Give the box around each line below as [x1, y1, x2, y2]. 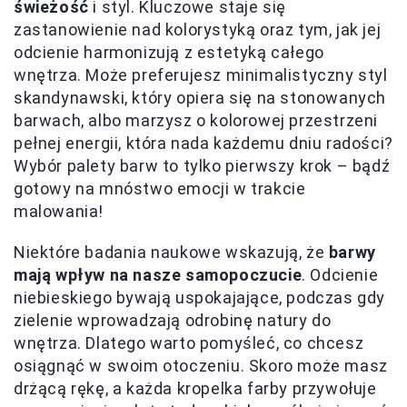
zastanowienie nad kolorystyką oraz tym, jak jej [14, 19, 382, 39]
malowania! [14, 201, 104, 221]
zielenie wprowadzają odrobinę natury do [14, 310, 332, 330]
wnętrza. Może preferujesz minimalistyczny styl [14, 65, 388, 84]
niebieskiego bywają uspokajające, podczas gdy [14, 287, 386, 307]
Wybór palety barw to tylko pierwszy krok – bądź [14, 155, 391, 175]
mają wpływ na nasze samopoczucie [14, 264, 303, 284]
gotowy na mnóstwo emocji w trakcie [14, 178, 306, 198]
